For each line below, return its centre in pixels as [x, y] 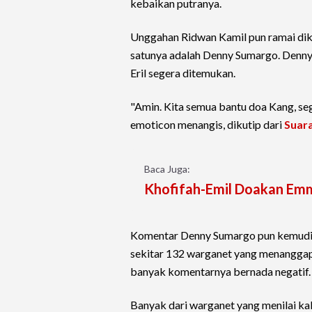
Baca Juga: [167, 169]
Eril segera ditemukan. [183, 73]
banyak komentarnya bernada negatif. [220, 272]
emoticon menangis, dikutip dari [207, 125]
